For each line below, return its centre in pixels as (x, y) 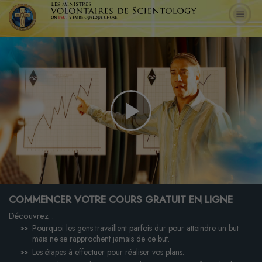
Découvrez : (31, 216)
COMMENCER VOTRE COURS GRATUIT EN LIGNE (121, 199)
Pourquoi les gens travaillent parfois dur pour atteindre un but (135, 228)
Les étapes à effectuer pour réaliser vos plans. (108, 252)
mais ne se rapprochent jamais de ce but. (101, 238)
